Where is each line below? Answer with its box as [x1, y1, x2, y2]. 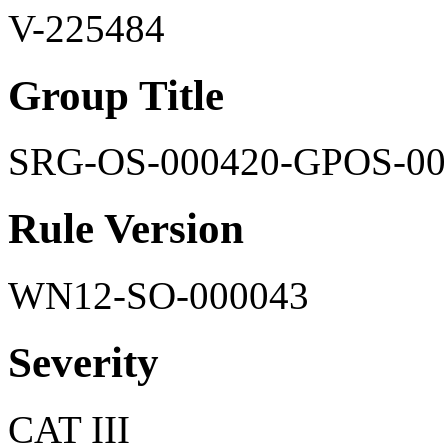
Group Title [8, 71, 224, 119]
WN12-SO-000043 [8, 274, 309, 318]
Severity [8, 339, 159, 387]
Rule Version [8, 205, 244, 253]
